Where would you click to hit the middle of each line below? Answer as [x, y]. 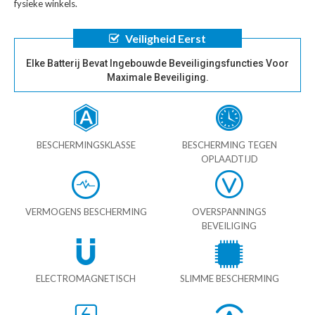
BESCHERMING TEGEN [229, 145]
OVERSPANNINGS [229, 212]
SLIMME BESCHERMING [229, 279]
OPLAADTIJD [229, 159]
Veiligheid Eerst [166, 39]
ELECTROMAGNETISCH [86, 279]
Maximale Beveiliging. [157, 78]
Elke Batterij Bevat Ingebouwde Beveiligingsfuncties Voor [157, 64]
